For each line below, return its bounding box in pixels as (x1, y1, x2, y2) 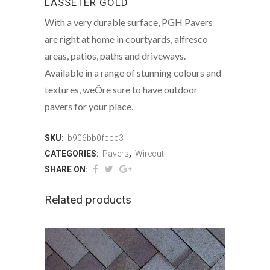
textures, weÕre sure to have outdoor (45, 83, 198, 95)
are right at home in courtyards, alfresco (45, 33, 208, 45)
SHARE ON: (45, 164, 88, 174)
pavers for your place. (45, 100, 133, 112)
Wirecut (135, 148, 164, 159)
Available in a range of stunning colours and (45, 66, 221, 78)
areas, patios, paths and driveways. (45, 49, 186, 61)
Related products (45, 192, 131, 207)
